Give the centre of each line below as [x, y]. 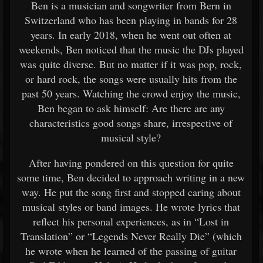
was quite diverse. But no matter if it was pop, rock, [131, 64]
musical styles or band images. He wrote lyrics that [131, 207]
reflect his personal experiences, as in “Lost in [131, 221]
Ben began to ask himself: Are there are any [131, 108]
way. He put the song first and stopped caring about [131, 192]
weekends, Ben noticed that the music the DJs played [131, 49]
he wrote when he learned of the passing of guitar [131, 251]
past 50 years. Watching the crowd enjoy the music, [131, 93]
